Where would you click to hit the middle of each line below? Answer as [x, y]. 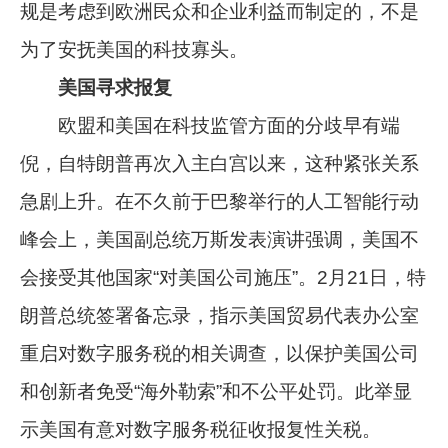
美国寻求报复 [96, 87]
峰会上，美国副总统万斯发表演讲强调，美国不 [220, 239]
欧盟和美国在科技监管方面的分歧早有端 [210, 125]
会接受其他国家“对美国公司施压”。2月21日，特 [223, 277]
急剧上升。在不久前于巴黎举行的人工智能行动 [220, 201]
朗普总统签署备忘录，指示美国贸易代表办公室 [220, 315]
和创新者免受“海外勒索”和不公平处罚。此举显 [216, 391]
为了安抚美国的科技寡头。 [134, 49]
